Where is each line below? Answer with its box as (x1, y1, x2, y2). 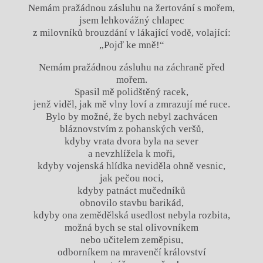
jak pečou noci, (100, 172, 163, 184)
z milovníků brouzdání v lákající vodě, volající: (32, 26, 231, 38)
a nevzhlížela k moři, (88, 147, 175, 159)
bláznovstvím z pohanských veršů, (59, 123, 204, 134)
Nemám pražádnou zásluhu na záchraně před (38, 61, 225, 73)
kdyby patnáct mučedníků (77, 184, 186, 196)
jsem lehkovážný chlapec (79, 14, 184, 26)
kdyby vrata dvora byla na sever (65, 135, 198, 147)
